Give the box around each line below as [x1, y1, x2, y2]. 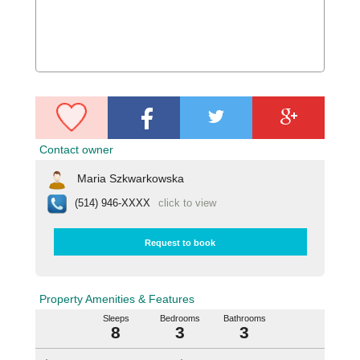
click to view [158, 197, 216, 209]
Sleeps [102, 313, 129, 323]
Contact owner [39, 142, 113, 156]
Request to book [145, 238, 215, 248]
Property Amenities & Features [39, 292, 194, 305]
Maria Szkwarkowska [77, 172, 184, 186]
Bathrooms [223, 313, 266, 323]
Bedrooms [160, 313, 200, 323]
